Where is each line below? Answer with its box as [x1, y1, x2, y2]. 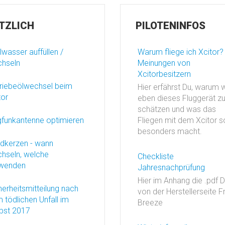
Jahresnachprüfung [138, 163, 205, 172]
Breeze [138, 198, 163, 207]
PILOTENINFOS [136, 20, 205, 32]
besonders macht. [138, 127, 202, 136]
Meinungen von [138, 58, 190, 68]
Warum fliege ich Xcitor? [138, 47, 223, 57]
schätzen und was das [138, 104, 216, 114]
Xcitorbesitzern [138, 69, 191, 79]
